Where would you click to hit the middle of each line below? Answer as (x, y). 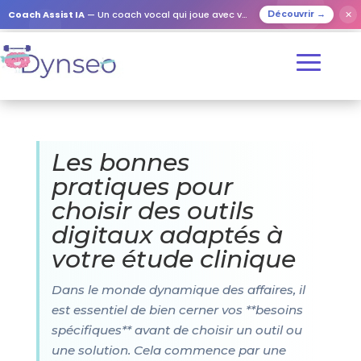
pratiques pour (142, 187)
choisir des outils (152, 211)
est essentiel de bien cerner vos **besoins (177, 310)
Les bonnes (120, 162)
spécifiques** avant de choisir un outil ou (176, 330)
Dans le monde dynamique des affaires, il (178, 290)
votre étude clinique (173, 259)
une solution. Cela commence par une (168, 350)
